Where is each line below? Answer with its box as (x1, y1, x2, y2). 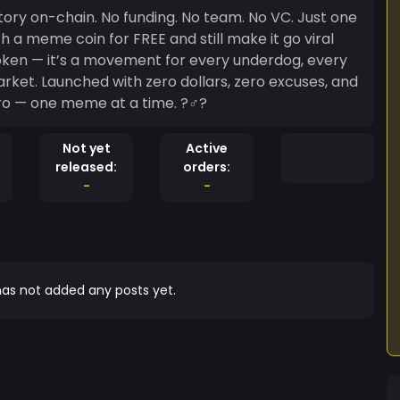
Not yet (62, 139, 111, 157)
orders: (183, 158, 230, 176)
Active (186, 139, 228, 157)
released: (55, 158, 117, 176)
